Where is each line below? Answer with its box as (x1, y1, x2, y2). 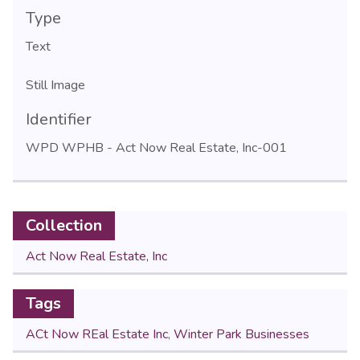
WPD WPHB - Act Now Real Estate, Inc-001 (26, 138, 287, 157)
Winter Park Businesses (174, 325, 309, 343)
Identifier (26, 108, 92, 130)
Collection (26, 214, 102, 236)
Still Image (26, 76, 85, 94)
